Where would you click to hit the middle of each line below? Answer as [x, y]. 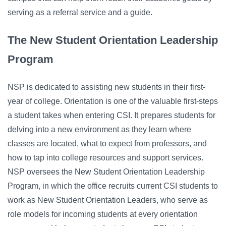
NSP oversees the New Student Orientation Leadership [106, 172]
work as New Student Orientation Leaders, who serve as [108, 200]
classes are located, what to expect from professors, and [107, 144]
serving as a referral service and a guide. [80, 13]
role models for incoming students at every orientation [103, 214]
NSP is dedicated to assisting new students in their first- [106, 87]
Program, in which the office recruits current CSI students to [113, 186]
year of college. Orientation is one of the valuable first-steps [113, 101]
